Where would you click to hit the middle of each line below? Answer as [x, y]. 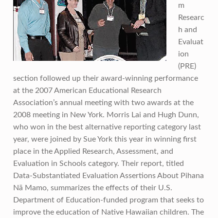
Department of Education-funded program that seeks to [108, 200]
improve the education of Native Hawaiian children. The [108, 212]
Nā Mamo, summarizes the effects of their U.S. [92, 188]
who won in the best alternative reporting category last [107, 127]
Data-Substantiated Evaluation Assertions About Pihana [108, 176]
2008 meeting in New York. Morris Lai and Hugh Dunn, [106, 115]
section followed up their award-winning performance [105, 79]
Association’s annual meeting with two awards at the [103, 103]
